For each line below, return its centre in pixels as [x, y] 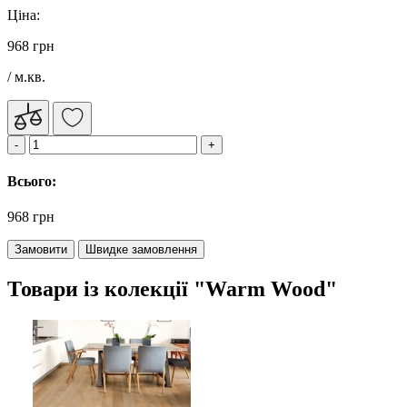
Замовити [41, 250]
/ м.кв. [26, 76]
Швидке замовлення [141, 250]
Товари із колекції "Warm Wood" [172, 289]
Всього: [32, 181]
